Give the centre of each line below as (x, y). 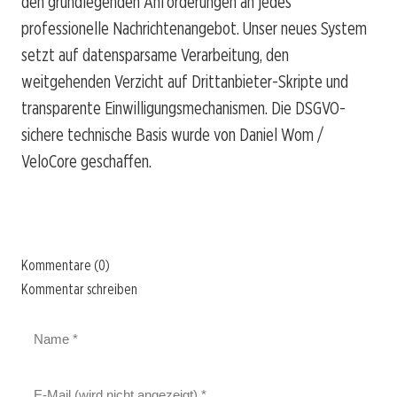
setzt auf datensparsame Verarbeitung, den (155, 54)
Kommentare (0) (66, 265)
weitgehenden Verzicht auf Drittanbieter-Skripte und (185, 81)
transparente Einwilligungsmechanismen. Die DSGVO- (183, 108)
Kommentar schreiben (79, 289)
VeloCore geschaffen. (86, 161)
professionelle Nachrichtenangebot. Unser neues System (194, 28)
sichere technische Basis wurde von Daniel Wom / (172, 134)
